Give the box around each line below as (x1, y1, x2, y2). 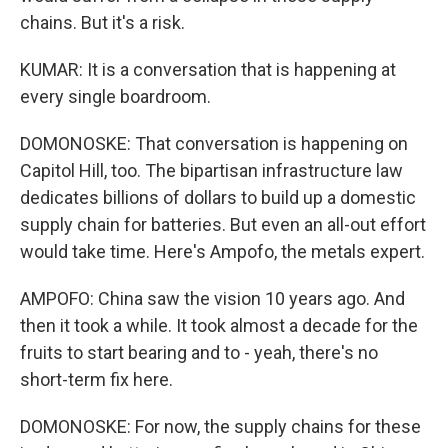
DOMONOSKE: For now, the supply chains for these (20, 416, 421, 437)
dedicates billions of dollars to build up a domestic (20, 187, 416, 208)
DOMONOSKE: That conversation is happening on (20, 133, 408, 154)
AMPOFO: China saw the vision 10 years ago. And (20, 288, 405, 309)
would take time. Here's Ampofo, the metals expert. (20, 241, 425, 262)
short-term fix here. (20, 369, 173, 390)
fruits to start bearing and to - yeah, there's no (20, 342, 378, 363)
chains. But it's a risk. (20, 12, 185, 33)
